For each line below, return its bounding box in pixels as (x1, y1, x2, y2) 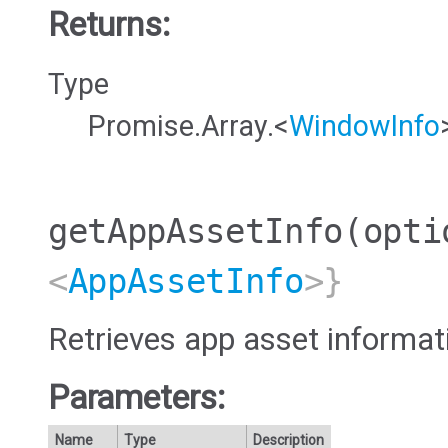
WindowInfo (289, 108, 440, 143)
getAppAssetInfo (48, 211, 344, 251)
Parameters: (48, 377, 226, 417)
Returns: (48, 4, 170, 44)
